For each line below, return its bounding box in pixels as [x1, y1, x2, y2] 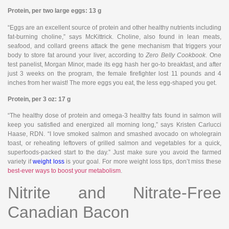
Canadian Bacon [8, 202, 129, 221]
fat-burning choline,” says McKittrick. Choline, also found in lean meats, [8, 33, 221, 40]
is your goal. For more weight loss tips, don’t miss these [64, 158, 222, 166]
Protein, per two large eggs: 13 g [8, 7, 101, 15]
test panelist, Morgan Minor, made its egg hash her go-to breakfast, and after [8, 60, 221, 68]
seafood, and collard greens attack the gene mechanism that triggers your [8, 42, 221, 50]
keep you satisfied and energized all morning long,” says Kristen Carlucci [8, 121, 221, 129]
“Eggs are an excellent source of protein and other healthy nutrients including [8, 24, 221, 31]
